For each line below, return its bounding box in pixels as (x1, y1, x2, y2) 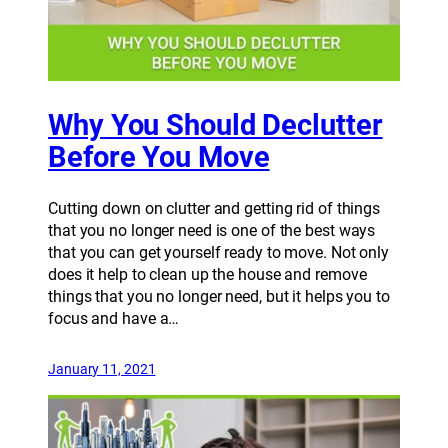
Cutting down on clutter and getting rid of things (48, 199, 381, 218)
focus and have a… (48, 309, 180, 328)
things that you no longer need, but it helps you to (48, 287, 390, 306)
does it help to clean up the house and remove (48, 265, 367, 284)
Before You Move (48, 141, 270, 175)
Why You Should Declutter (48, 109, 383, 143)
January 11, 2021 (48, 361, 156, 377)
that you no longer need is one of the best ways (48, 221, 376, 240)
